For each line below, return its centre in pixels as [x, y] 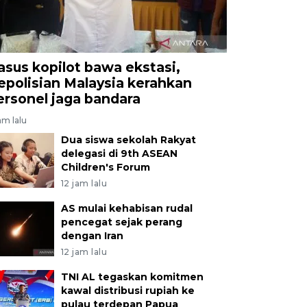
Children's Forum [105, 167]
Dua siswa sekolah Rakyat [128, 139]
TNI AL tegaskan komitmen [132, 277]
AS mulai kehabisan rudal [126, 208]
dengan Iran [92, 235]
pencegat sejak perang [121, 222]
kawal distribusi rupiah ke [127, 290]
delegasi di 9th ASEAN [119, 153]
